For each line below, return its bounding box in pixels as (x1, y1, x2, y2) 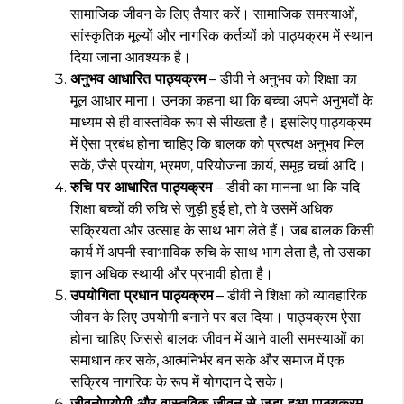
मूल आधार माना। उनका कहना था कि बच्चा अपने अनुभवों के (70, 91, 373, 109)
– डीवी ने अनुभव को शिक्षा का (206, 69, 357, 87)
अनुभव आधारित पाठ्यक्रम (70, 69, 206, 87)
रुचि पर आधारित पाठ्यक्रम (70, 178, 212, 196)
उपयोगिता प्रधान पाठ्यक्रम (70, 286, 213, 304)
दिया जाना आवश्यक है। (70, 48, 191, 66)
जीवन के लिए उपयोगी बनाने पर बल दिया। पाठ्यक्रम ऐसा (70, 308, 361, 326)
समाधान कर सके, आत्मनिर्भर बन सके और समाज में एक (70, 351, 344, 369)
